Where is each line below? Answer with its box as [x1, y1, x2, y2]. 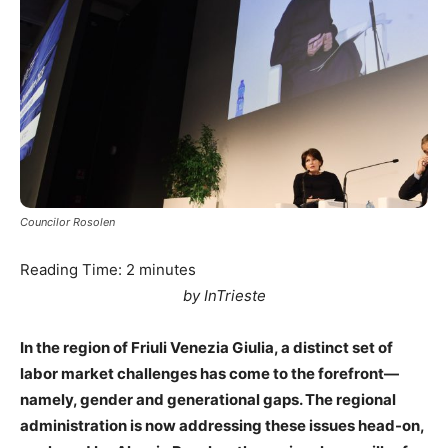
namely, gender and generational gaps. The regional [20, 390, 396, 410]
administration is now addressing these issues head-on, [20, 416, 424, 436]
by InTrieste [182, 286, 266, 306]
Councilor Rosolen [20, 215, 115, 230]
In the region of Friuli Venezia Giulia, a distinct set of [20, 338, 393, 358]
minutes [139, 260, 196, 280]
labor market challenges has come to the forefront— [20, 364, 399, 384]
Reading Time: [20, 260, 126, 280]
